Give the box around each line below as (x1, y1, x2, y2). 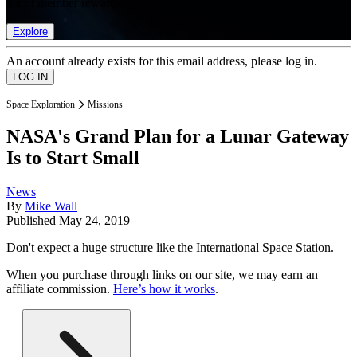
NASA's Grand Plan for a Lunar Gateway (6, 126, 349, 147)
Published (6, 214, 59, 228)
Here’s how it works (113, 282, 215, 296)
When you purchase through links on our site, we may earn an (6, 268, 318, 282)
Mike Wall (25, 199, 77, 214)
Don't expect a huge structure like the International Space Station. (6, 241, 334, 255)
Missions (88, 98, 123, 110)
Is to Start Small (6, 147, 139, 169)
